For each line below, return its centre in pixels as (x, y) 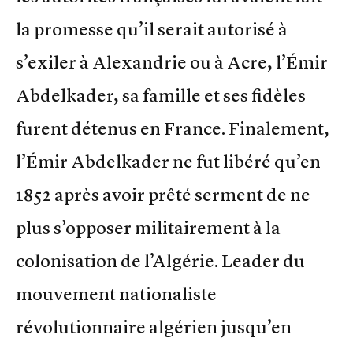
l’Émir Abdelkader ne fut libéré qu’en (168, 161)
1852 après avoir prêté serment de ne (163, 194)
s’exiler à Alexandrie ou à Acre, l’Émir (172, 62)
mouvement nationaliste (116, 294)
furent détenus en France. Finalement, (173, 128)
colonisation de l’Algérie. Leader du (160, 260)
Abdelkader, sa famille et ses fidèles (161, 95)
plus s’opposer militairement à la (148, 227)
